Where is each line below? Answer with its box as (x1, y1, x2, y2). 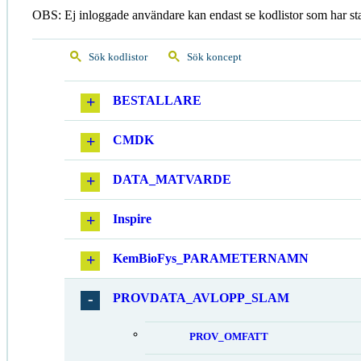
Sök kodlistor (89, 52, 147, 63)
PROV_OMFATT (189, 331, 268, 342)
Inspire (113, 212, 151, 226)
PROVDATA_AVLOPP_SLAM (113, 291, 289, 305)
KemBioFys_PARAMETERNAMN (113, 251, 309, 265)
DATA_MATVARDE (113, 172, 231, 186)
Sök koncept (187, 52, 242, 63)
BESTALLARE (113, 93, 201, 107)
